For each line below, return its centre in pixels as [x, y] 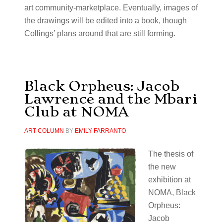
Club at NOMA [76, 112]
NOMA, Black [172, 193]
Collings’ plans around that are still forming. [100, 33]
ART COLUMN [44, 131]
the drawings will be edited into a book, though [105, 21]
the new [162, 167]
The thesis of [170, 154]
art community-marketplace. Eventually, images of [111, 8]
